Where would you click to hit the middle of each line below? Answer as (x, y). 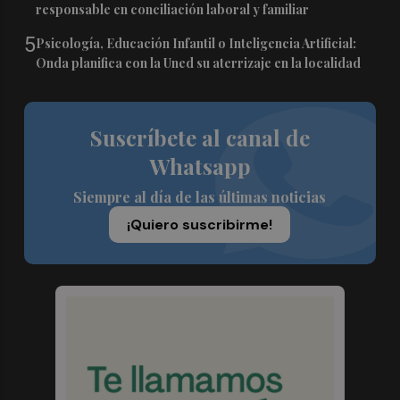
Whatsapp (200, 167)
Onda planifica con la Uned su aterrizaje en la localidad (199, 63)
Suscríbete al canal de (200, 138)
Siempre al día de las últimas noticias (200, 197)
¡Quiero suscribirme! (200, 225)
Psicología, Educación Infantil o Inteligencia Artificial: (196, 44)
